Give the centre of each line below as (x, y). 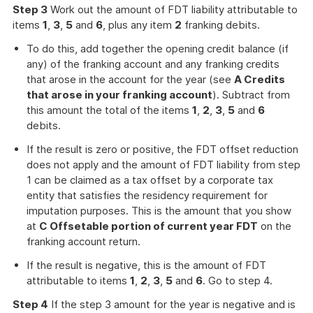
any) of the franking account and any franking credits (153, 64)
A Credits (260, 79)
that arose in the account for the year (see (130, 79)
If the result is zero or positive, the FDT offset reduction (162, 149)
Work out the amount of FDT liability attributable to (173, 9)
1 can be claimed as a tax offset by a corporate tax (150, 180)
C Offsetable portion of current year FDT (148, 226)
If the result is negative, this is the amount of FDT (146, 265)
